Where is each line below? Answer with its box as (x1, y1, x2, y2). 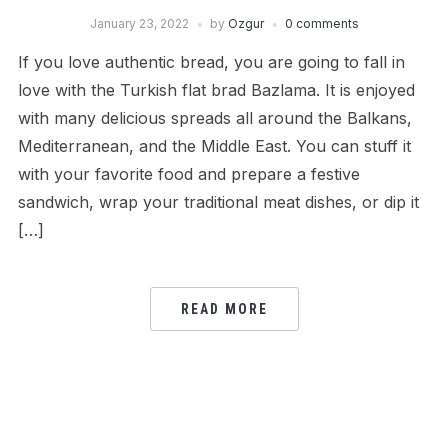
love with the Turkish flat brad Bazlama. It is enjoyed (17, 80, 415, 100)
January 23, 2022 (89, 16, 189, 31)
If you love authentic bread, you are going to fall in (17, 52, 405, 72)
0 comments (284, 16, 359, 31)
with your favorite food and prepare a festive (17, 164, 360, 184)
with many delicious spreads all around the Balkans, (17, 108, 412, 128)
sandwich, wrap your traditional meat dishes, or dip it (17, 192, 419, 212)
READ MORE (180, 301, 268, 317)
